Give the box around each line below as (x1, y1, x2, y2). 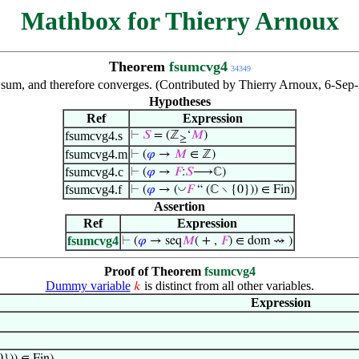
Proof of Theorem (103, 264, 204, 278)
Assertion (154, 200, 205, 213)
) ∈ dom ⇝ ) (228, 235, 292, 248)
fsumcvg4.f (65, 183, 122, 196)
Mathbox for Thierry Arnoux (20, 6, 339, 35)
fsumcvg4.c (65, 165, 123, 179)
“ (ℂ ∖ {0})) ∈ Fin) (194, 184, 294, 197)
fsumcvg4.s (65, 129, 123, 143)
